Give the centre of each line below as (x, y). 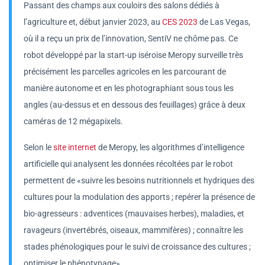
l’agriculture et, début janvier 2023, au (93, 22)
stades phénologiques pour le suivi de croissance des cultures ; (137, 246)
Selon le (38, 147)
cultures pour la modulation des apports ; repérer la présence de (139, 197)
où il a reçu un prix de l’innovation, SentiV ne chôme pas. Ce (131, 38)
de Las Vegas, (224, 22)
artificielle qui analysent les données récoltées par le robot (128, 164)
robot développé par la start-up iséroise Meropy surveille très (133, 55)
